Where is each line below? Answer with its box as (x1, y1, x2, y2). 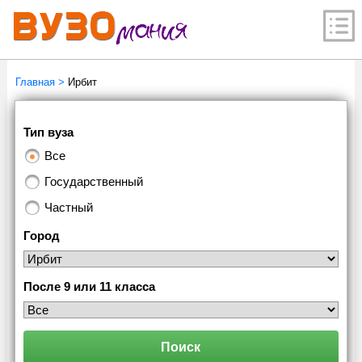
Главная (15, 76, 55, 88)
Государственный (44, 175, 143, 188)
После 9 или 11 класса (23, 280, 155, 293)
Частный (44, 200, 93, 214)
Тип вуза (23, 125, 74, 139)
